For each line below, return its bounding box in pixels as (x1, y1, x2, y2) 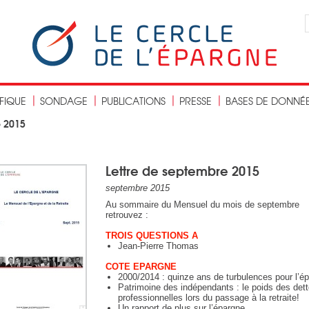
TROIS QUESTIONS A (106, 230, 198, 241)
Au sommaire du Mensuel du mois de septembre (106, 199, 299, 210)
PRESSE (179, 94, 212, 108)
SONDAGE (40, 94, 88, 108)
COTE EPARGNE (106, 261, 177, 272)
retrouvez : (106, 210, 148, 220)
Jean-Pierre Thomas (118, 241, 199, 251)
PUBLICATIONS (101, 94, 166, 108)
